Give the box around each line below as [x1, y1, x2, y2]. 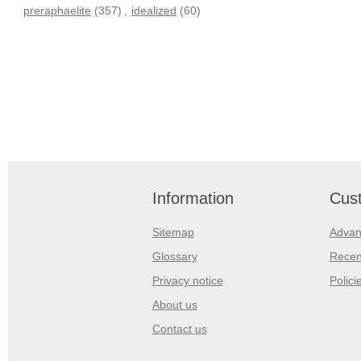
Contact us [151, 322, 207, 335]
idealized [131, 3, 177, 17]
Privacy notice [151, 273, 223, 287]
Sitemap [151, 225, 194, 239]
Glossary [151, 249, 197, 263]
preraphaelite [23, 3, 92, 17]
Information [151, 189, 234, 207]
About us [151, 297, 197, 311]
